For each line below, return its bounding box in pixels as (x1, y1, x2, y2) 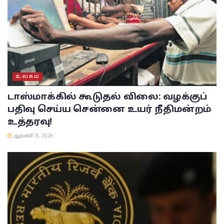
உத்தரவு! (7, 116, 52, 128)
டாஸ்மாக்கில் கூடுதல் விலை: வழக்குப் (7, 91, 207, 103)
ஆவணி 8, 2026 (12, 132, 53, 139)
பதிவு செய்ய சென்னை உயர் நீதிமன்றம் (7, 103, 212, 115)
